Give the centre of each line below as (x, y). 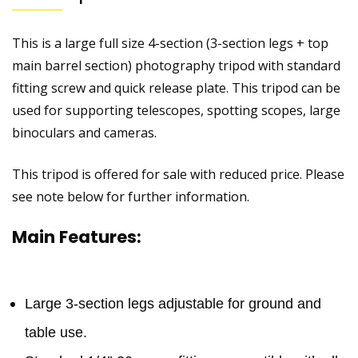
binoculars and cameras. (84, 133)
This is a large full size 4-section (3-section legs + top (170, 44)
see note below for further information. (131, 197)
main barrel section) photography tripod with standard (176, 66)
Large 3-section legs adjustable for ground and (173, 304)
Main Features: (77, 237)
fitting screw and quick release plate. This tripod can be (176, 88)
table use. (56, 333)
